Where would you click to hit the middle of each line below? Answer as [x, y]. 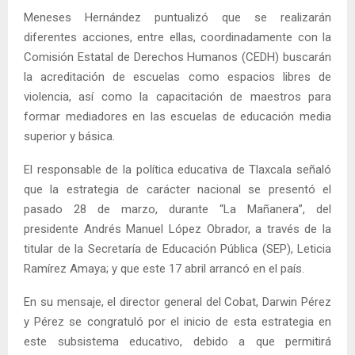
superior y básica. [69, 136]
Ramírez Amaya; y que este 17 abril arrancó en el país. [164, 268]
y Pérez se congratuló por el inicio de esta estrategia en [177, 321]
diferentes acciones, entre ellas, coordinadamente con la [177, 37]
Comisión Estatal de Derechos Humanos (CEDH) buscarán [177, 57]
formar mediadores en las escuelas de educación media [177, 116]
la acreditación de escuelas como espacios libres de [177, 76]
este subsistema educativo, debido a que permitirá [177, 341]
